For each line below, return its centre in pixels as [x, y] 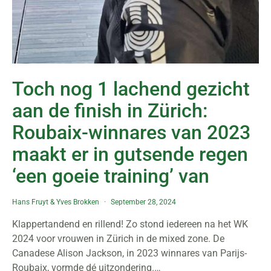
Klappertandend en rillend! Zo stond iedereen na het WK [130, 224]
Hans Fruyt [30, 202]
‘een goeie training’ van [111, 176]
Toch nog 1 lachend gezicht [131, 89]
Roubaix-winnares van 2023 [131, 132]
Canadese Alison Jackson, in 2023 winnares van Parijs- [129, 253]
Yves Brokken [78, 202]
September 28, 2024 [143, 202]
